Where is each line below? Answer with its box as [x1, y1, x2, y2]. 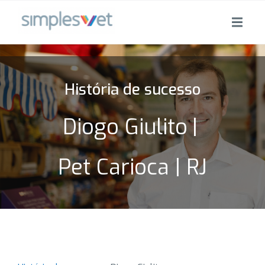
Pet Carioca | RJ [58, 153, 207, 182]
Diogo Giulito [63, 113, 188, 141]
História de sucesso [64, 79, 201, 100]
